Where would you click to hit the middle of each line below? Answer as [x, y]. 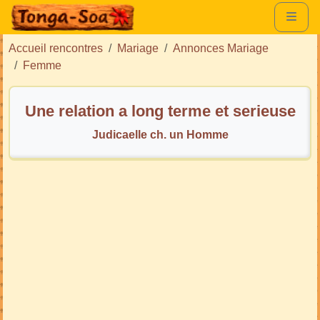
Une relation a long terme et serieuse [264, 111]
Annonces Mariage [221, 48]
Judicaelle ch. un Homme [160, 134]
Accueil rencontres [56, 48]
